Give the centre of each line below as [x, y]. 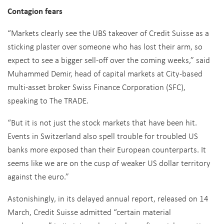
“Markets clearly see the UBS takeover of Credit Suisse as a [108, 33]
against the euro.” [38, 176]
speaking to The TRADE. [49, 100]
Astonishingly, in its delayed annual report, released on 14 [108, 198]
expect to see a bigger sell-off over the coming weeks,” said [109, 60]
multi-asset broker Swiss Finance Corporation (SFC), [96, 87]
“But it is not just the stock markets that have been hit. [102, 122]
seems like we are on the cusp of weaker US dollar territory [109, 163]
